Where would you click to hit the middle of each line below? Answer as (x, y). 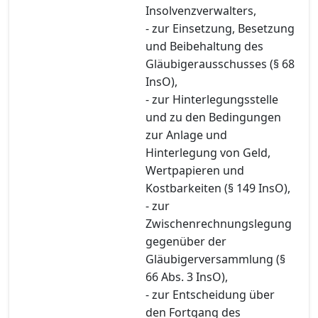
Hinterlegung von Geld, (208, 152)
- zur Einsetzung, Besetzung (220, 28)
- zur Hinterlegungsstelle (212, 99)
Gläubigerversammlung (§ (215, 259)
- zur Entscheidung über (210, 294)
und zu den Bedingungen (213, 117)
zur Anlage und (186, 135)
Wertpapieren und (195, 170)
